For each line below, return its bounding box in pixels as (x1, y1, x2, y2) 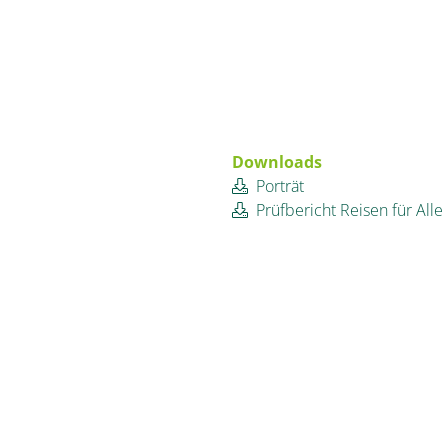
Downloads (232, 151, 322, 173)
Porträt (256, 175, 304, 197)
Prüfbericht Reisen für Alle (256, 199, 443, 221)
